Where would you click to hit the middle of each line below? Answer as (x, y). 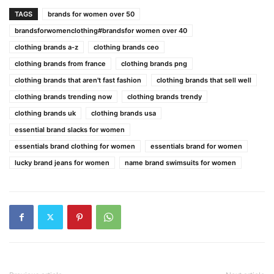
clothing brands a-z (46, 47)
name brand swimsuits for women (180, 162)
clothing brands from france (60, 63)
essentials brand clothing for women (75, 146)
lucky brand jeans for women (62, 162)
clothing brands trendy (165, 96)
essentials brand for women (196, 146)
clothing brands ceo (126, 47)
